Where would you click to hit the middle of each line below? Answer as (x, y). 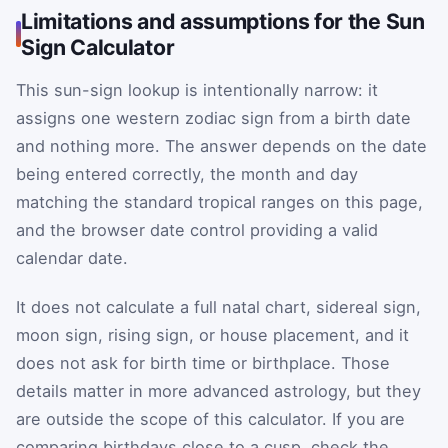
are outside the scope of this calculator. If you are (210, 419)
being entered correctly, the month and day (187, 173)
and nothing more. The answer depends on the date (221, 145)
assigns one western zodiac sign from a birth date (213, 117)
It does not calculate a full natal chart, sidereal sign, (218, 307)
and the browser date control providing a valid (197, 229)
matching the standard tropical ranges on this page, (219, 201)
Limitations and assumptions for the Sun (223, 20)
